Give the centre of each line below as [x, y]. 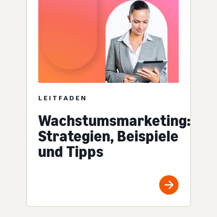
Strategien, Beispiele [108, 136]
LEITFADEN [63, 98]
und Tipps [71, 152]
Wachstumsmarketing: [115, 121]
